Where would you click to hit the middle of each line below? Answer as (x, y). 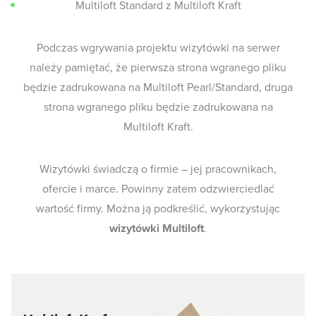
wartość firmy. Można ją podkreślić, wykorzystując (158, 209)
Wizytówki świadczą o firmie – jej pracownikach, (158, 169)
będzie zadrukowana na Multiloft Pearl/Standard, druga (158, 87)
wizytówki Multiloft (157, 229)
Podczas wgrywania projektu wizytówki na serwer (158, 48)
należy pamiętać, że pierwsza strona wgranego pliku (158, 68)
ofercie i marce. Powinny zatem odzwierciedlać (158, 189)
